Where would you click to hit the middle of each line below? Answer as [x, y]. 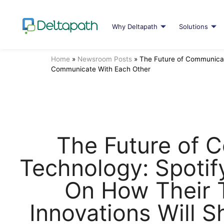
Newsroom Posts [105, 59]
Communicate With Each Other [101, 69]
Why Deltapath [134, 27]
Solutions [193, 27]
